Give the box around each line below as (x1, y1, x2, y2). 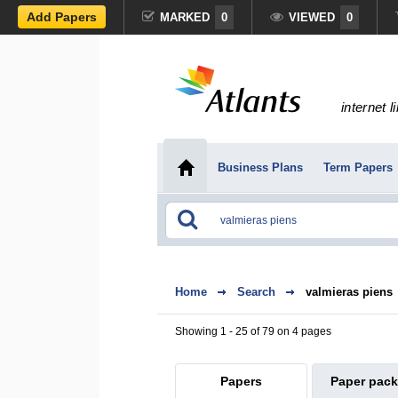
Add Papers (27, 10, 97, 24)
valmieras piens (306, 285, 393, 298)
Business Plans (217, 161, 303, 174)
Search (237, 285, 275, 298)
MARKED (160, 11, 210, 24)
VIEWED (289, 11, 335, 24)
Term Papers (322, 161, 393, 174)
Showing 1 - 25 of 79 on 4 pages (175, 325, 331, 338)
